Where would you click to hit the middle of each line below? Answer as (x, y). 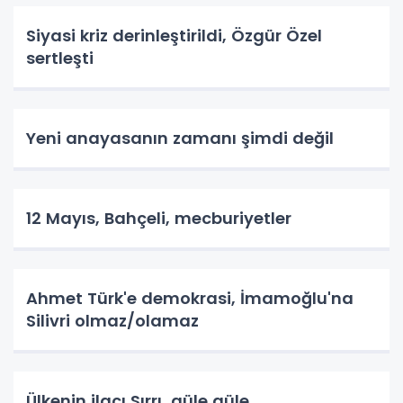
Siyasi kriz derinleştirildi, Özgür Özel (174, 36)
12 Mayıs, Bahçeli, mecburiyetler (159, 219)
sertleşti (60, 58)
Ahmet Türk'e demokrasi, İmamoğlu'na (190, 299)
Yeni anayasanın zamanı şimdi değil (180, 139)
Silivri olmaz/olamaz (112, 321)
